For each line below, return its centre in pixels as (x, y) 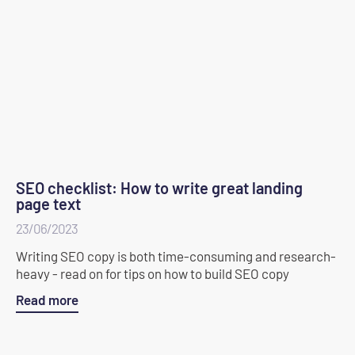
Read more (47, 299)
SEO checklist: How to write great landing (159, 187)
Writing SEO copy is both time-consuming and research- (176, 256)
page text (48, 203)
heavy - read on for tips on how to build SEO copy (153, 273)
